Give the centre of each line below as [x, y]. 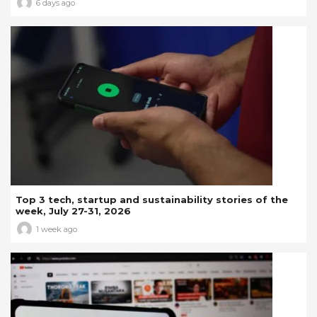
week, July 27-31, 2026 [73, 211]
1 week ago [57, 229]
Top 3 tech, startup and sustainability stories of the [152, 200]
